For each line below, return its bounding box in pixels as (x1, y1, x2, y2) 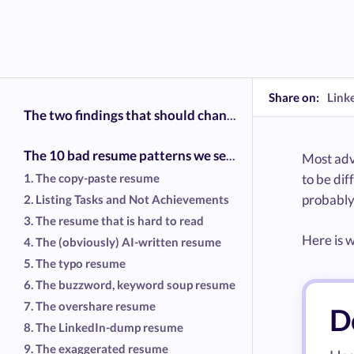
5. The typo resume (24, 255, 126, 270)
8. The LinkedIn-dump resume (24, 319, 183, 334)
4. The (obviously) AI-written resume (24, 234, 221, 249)
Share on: (269, 89, 319, 104)
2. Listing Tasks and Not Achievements (24, 191, 229, 206)
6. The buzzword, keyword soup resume (24, 277, 235, 292)
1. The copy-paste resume (24, 170, 160, 185)
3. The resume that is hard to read (24, 213, 204, 228)
